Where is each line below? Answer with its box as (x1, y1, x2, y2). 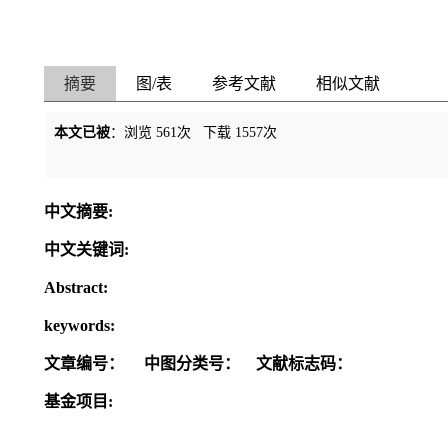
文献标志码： (256, 355, 352, 372)
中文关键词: (44, 241, 129, 258)
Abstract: (44, 279, 108, 296)
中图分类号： (140, 355, 240, 372)
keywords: (44, 317, 115, 334)
